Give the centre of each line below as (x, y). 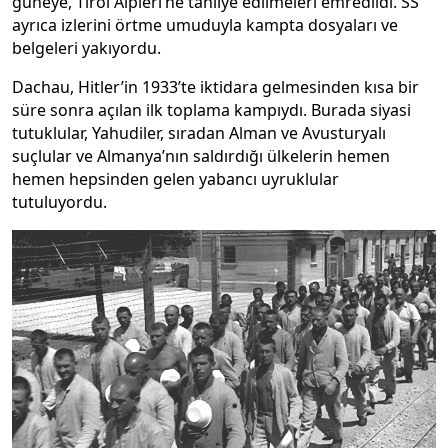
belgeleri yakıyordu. (86, 47)
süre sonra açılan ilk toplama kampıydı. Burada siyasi (211, 109)
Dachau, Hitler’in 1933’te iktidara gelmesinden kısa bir (215, 86)
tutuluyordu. (59, 201)
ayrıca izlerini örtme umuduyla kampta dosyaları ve (205, 24)
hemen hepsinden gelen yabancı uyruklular (175, 178)
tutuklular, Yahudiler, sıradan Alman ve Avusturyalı (199, 132)
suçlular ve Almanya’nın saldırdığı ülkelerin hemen (201, 155)
